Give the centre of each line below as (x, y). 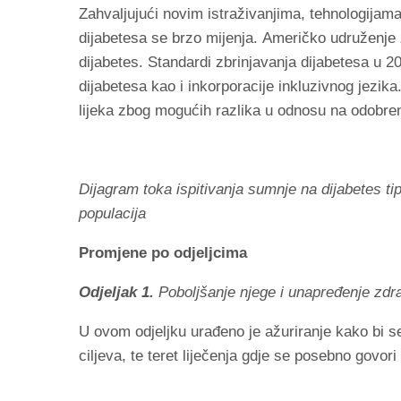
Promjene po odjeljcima (163, 252)
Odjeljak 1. (116, 292)
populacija (112, 213)
